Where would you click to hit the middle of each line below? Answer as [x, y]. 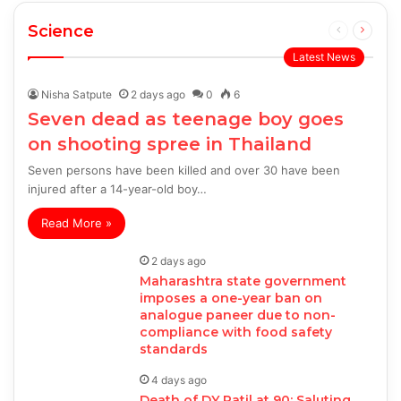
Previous [362, 30]
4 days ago [179, 380]
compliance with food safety [236, 333]
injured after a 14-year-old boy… [118, 189]
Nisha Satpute [77, 95]
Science [61, 32]
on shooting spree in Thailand [170, 145]
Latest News [324, 57]
